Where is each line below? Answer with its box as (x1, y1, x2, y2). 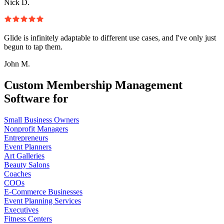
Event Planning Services (4, 196, 81, 205)
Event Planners (4, 142, 51, 151)
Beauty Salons (4, 160, 49, 169)
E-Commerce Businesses (4, 187, 82, 196)
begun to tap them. (4, 42, 62, 51)
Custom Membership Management (4, 78, 182, 91)
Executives (4, 205, 38, 214)
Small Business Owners (4, 115, 79, 124)
